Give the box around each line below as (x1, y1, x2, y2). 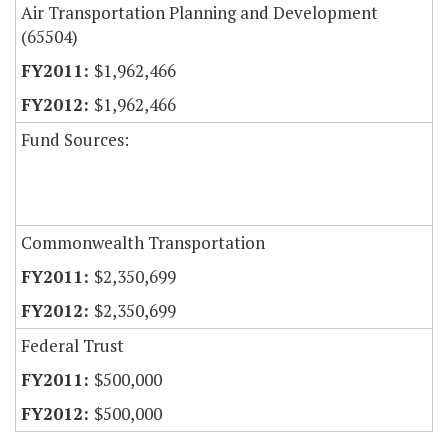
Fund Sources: (21, 128, 129, 152)
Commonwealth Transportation (21, 231, 265, 255)
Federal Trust (21, 334, 124, 358)
